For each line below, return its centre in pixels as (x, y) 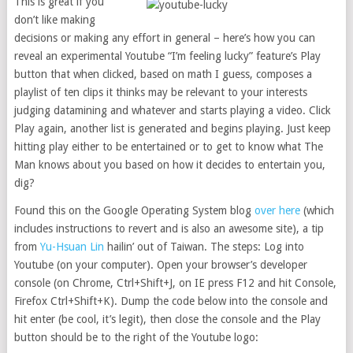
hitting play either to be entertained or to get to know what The (168, 147)
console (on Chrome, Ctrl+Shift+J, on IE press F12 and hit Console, (175, 283)
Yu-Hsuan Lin (72, 247)
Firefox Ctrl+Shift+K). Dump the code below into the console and (171, 301)
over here (277, 210)
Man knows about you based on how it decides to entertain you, (169, 165)
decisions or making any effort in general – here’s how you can (164, 38)
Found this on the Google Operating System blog (134, 210)
